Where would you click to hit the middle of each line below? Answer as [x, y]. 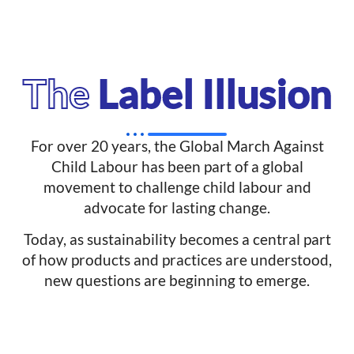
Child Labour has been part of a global [177, 166]
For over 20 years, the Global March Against [177, 145]
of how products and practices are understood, [177, 260]
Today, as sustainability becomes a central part [177, 239]
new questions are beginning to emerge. [177, 281]
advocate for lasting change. [177, 207]
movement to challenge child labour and [177, 186]
